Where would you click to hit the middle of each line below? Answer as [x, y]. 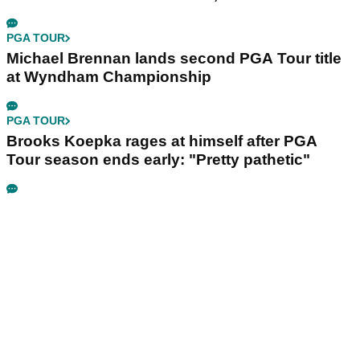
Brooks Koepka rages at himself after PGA [162, 141]
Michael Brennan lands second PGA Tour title [174, 59]
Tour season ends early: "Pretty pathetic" [158, 160]
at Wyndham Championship [109, 77]
